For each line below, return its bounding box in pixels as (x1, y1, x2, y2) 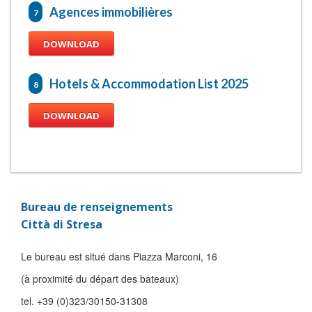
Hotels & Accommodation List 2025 (49, 76, 249, 91)
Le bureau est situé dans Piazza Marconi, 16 (21, 249, 217, 263)
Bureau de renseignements (21, 199, 173, 214)
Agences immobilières (49, 4, 173, 19)
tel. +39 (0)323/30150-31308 (21, 294, 150, 308)
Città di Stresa (21, 217, 102, 232)
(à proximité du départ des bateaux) (21, 272, 179, 286)
